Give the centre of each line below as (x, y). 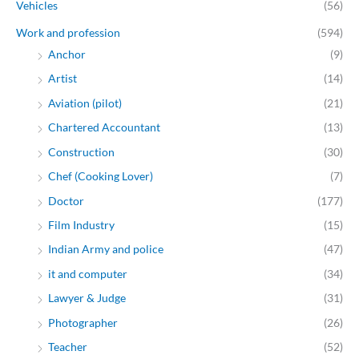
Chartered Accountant (104, 127)
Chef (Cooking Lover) (101, 176)
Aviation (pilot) (85, 103)
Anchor (67, 54)
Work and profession (68, 33)
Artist (63, 79)
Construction (81, 151)
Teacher (68, 346)
